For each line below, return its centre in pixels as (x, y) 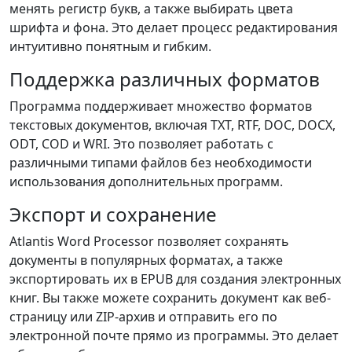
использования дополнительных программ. (146, 181)
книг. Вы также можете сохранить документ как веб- (170, 298)
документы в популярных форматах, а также (146, 260)
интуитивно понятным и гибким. (110, 46)
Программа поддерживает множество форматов (161, 106)
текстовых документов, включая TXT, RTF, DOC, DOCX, (172, 125)
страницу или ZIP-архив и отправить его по (143, 317)
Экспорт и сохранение (113, 214)
